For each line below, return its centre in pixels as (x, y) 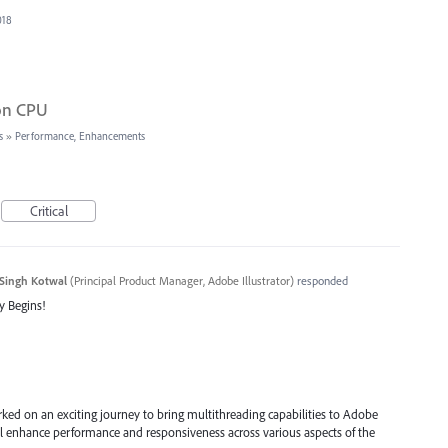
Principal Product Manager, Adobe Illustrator (181, 281)
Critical (48, 211)
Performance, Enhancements (80, 136)
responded (320, 281)
